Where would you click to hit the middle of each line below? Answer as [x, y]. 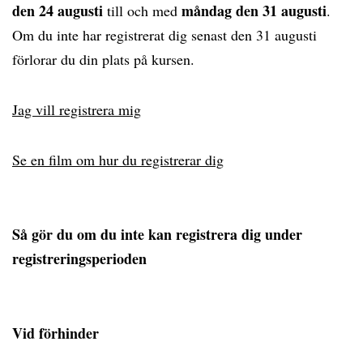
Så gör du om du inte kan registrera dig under [157, 234]
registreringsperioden [79, 258]
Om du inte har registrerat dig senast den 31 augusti [164, 35]
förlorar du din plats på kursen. [103, 59]
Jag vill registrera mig [77, 109]
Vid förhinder [56, 333]
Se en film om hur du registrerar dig [118, 160]
